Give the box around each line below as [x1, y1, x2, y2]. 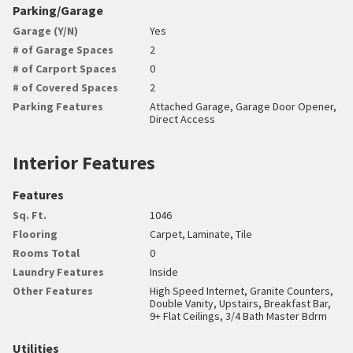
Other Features [13, 283, 93, 298]
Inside [150, 264, 179, 279]
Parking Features [13, 98, 103, 113]
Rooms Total [13, 245, 80, 260]
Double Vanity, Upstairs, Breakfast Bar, [150, 295, 332, 310]
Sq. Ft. [13, 207, 46, 222]
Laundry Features [13, 264, 104, 279]
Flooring [13, 226, 58, 241]
